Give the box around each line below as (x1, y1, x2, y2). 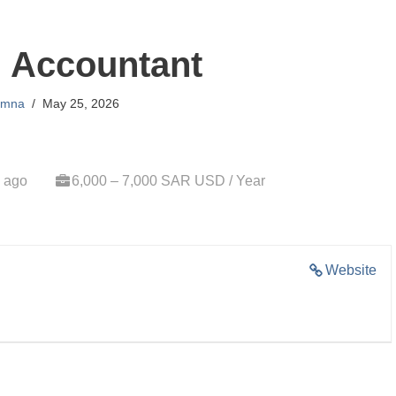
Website (325, 263, 377, 278)
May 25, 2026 (42, 96, 119, 110)
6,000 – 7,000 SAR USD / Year (72, 173, 265, 188)
